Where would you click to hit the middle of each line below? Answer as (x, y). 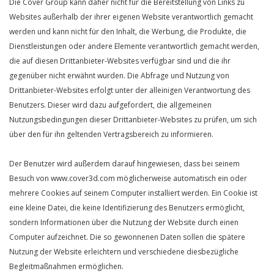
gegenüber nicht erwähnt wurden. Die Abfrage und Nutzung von (119, 76)
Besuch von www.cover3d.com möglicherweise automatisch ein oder (128, 178)
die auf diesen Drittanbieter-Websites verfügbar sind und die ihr (120, 61)
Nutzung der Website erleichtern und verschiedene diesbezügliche (124, 252)
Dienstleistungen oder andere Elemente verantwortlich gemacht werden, (134, 46)
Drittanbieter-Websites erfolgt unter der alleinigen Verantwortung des (130, 90)
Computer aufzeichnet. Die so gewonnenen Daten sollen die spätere (127, 237)
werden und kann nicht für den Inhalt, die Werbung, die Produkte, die (128, 31)
